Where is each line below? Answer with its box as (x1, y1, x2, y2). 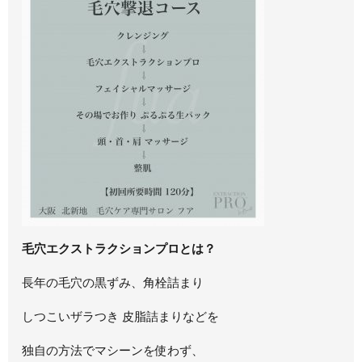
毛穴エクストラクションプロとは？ (22, 242, 217, 255)
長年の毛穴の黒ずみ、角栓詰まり (22, 276, 204, 289)
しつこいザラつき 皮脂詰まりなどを (22, 309, 220, 323)
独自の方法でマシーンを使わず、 (22, 343, 204, 357)
